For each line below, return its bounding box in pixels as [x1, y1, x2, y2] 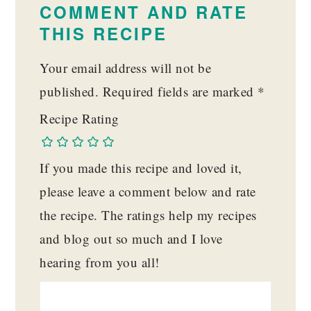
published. [40, 83, 99, 101]
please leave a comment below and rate [40, 183, 256, 201]
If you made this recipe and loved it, [40, 159, 242, 177]
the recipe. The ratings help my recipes [40, 206, 257, 224]
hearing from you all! [40, 253, 160, 271]
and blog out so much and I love [40, 230, 223, 248]
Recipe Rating [40, 110, 119, 128]
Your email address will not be [40, 59, 212, 77]
